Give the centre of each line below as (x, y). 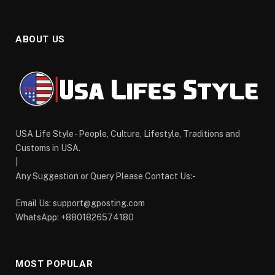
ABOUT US (40, 39)
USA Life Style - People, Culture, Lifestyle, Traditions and (128, 134)
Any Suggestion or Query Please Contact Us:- (106, 176)
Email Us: (34, 203)
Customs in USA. (48, 148)
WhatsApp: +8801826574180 (75, 217)
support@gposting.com (99, 203)
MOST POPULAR (54, 264)
